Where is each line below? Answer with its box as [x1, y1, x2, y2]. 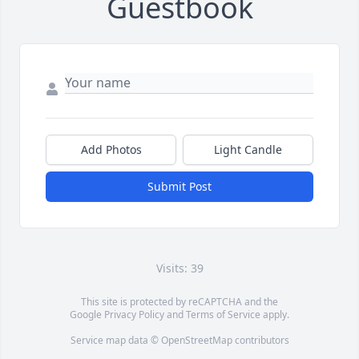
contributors [232, 333, 289, 348]
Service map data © [70, 333, 161, 348]
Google [70, 308, 104, 322]
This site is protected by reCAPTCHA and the [81, 295, 278, 309]
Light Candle [214, 142, 282, 158]
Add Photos [80, 142, 142, 158]
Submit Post [147, 179, 212, 195]
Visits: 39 [155, 260, 204, 276]
